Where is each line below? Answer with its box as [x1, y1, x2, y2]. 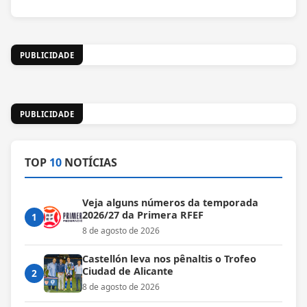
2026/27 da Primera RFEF [82, 208, 204, 222]
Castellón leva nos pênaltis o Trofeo [82, 252, 256, 266]
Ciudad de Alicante [82, 265, 173, 278]
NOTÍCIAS [62, 154, 117, 170]
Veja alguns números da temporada [82, 196, 258, 210]
